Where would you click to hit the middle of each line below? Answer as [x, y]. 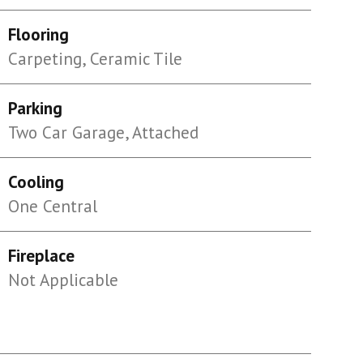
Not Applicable [63, 280]
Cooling [36, 182]
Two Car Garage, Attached [103, 132]
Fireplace [41, 256]
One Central [52, 206]
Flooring [38, 34]
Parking [35, 108]
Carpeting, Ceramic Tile [95, 59]
